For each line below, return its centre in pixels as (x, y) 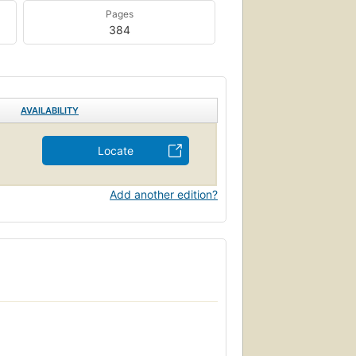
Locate (116, 150)
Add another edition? (164, 194)
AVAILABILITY (50, 110)
